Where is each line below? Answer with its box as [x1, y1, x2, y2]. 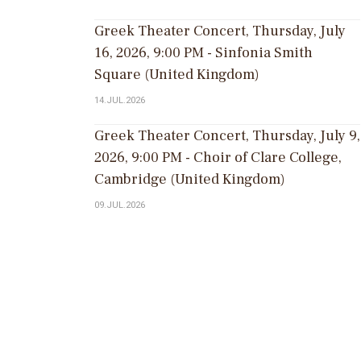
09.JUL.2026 [94, 200, 145, 211]
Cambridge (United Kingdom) [94, 170, 285, 189]
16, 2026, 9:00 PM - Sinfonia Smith [94, 44, 313, 63]
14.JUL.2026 [94, 95, 145, 106]
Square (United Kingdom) [94, 65, 259, 85]
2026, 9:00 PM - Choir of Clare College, [94, 148, 342, 168]
